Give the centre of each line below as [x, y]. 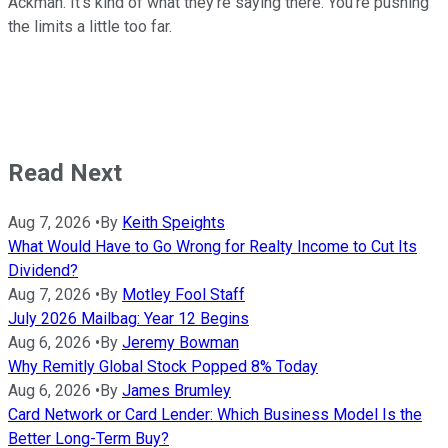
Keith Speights [173, 222]
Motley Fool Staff [183, 294]
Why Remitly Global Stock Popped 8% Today [163, 366]
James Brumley [176, 390]
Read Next [65, 172]
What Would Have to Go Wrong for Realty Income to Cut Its [212, 246]
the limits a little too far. [90, 26]
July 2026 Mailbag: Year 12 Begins [128, 318]
